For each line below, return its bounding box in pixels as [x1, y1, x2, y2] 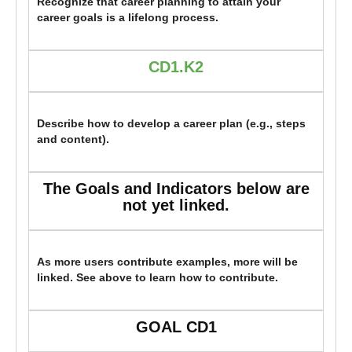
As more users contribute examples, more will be [37, 256, 298, 269]
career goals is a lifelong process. [37, 12, 218, 24]
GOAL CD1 [135, 318, 217, 336]
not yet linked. [123, 196, 229, 214]
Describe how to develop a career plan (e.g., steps [37, 118, 306, 130]
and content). [37, 134, 109, 146]
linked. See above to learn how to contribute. [37, 272, 278, 284]
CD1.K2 [148, 58, 203, 76]
